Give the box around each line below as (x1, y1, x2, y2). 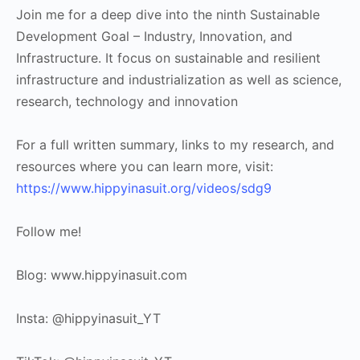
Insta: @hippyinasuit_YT (16, 309, 161, 326)
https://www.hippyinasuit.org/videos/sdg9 (16, 179, 272, 196)
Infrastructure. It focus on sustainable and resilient (16, 49, 321, 66)
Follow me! (16, 223, 81, 239)
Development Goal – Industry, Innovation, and (16, 27, 292, 44)
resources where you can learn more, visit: (16, 157, 273, 174)
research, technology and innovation (16, 92, 238, 109)
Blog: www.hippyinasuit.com (16, 266, 187, 283)
